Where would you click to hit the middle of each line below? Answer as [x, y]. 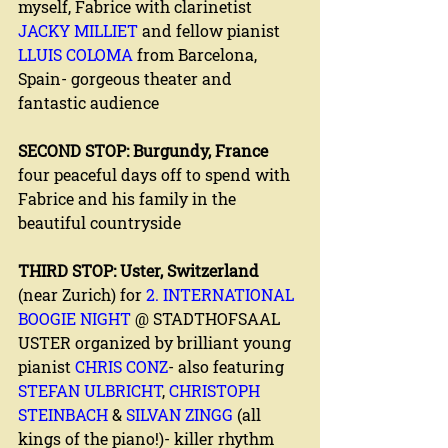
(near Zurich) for [82, 294]
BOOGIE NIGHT [74, 318]
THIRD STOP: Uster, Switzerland [140, 270]
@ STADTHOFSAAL [207, 318]
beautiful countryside [99, 222]
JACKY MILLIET [78, 30]
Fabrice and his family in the [129, 198]
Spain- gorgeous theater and [127, 78]
